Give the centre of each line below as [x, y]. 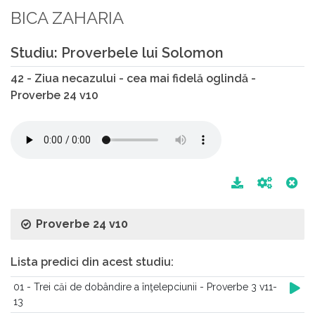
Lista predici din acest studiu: [92, 262]
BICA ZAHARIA [67, 18]
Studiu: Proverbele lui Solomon [117, 53]
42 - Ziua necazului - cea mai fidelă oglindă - [133, 78]
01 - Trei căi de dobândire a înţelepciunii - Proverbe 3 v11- [145, 287]
